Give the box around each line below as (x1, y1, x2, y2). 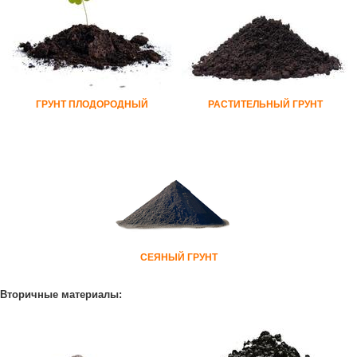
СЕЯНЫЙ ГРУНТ (139, 252, 218, 263)
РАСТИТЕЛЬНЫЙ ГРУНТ (208, 99, 323, 110)
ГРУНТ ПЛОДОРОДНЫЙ (35, 99, 148, 110)
